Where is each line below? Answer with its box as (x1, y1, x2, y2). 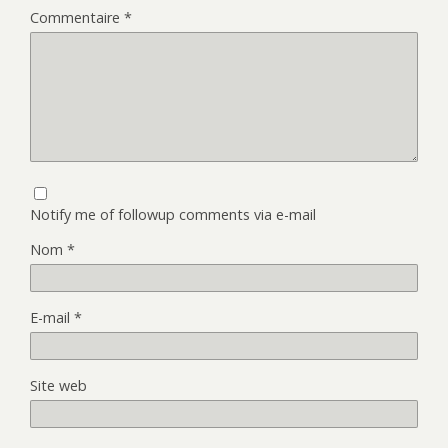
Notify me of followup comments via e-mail (30, 204, 316, 224)
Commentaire (30, 7, 124, 27)
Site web (30, 375, 87, 395)
